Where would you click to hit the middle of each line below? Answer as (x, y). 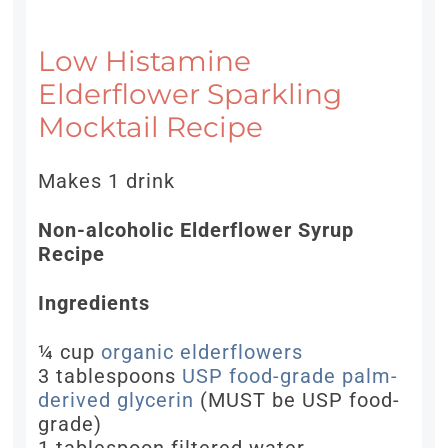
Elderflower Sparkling (190, 94)
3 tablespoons (110, 376)
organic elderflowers (202, 352)
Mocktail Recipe (151, 127)
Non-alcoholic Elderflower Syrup (196, 230)
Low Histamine (145, 61)
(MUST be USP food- (297, 400)
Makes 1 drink (107, 181)
